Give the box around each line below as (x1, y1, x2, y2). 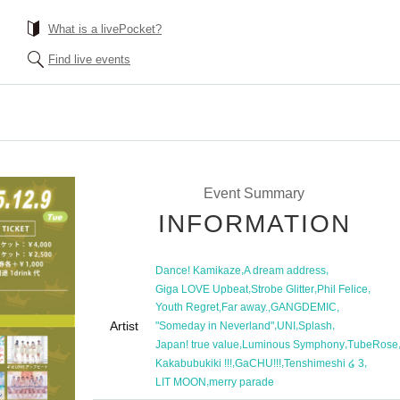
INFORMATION (158, 210, 351, 237)
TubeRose (347, 338, 398, 352)
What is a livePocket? (48, 22, 162, 36)
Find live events (48, 53, 130, 66)
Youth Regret (155, 301, 219, 314)
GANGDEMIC (271, 301, 337, 314)
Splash (298, 320, 332, 333)
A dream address (244, 263, 326, 277)
